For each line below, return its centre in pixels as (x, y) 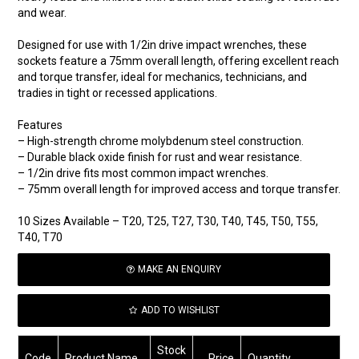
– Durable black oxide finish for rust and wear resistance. (160, 157)
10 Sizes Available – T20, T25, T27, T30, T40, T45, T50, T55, (168, 222)
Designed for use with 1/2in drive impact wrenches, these (163, 45)
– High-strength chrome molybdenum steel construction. (161, 141)
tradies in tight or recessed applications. (118, 93)
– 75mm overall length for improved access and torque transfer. (179, 190)
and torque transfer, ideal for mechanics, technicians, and (163, 77)
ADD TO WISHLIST (180, 311)
